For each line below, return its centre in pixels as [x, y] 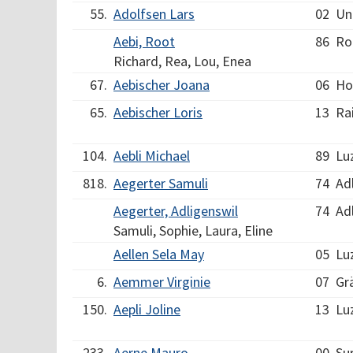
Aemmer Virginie [162, 282]
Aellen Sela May [159, 254]
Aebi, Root [144, 41]
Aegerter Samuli [161, 183]
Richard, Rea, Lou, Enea [182, 61]
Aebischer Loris [158, 112]
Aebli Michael [152, 156]
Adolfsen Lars [154, 14]
